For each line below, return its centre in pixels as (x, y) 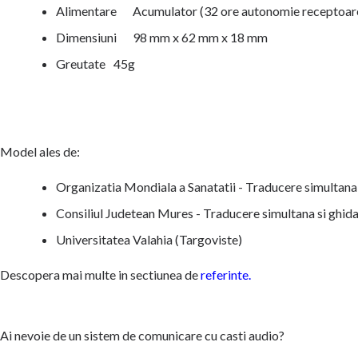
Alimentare (88, 11)
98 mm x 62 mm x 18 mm (200, 37)
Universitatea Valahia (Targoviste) (149, 239)
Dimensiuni (86, 37)
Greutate (81, 64)
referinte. (226, 274)
